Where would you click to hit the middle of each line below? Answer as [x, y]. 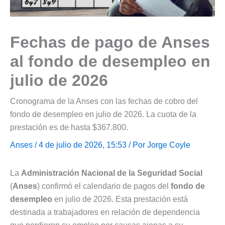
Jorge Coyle [169, 145]
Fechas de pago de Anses [110, 42]
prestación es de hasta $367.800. [69, 128]
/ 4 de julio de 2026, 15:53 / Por [90, 145]
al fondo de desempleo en [110, 62]
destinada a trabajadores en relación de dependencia [105, 212]
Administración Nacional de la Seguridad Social [112, 173]
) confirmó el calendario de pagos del [104, 186]
